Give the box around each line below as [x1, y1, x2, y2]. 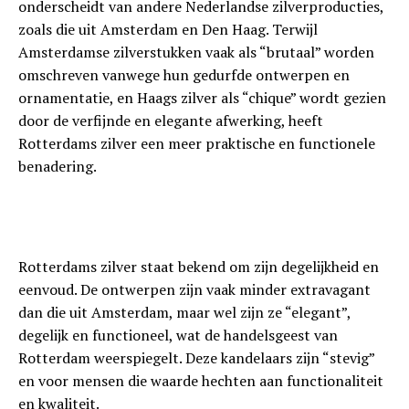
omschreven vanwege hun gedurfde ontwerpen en [18, 65, 350, 86]
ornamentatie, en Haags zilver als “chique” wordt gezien [18, 88, 386, 109]
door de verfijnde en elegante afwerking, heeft [18, 110, 323, 131]
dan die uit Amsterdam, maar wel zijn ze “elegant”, [18, 302, 351, 323]
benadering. [18, 156, 97, 177]
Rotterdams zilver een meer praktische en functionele [18, 133, 375, 154]
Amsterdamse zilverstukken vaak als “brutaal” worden [18, 42, 374, 63]
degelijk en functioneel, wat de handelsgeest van [18, 325, 338, 346]
